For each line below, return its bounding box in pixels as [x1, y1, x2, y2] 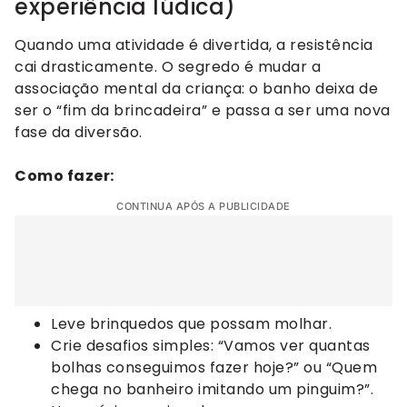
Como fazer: [15, 165, 114, 187]
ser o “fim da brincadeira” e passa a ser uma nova [15, 100, 391, 122]
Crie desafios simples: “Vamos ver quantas [51, 335, 371, 357]
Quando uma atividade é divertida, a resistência [15, 35, 373, 56]
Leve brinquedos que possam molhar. [51, 313, 332, 335]
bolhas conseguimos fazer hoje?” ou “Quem [51, 357, 377, 379]
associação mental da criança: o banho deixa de [15, 78, 378, 100]
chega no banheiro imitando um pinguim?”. [51, 379, 373, 401]
